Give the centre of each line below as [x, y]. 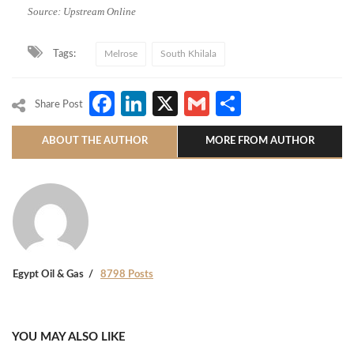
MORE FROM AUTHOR [260, 141]
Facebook [170, 104]
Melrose [121, 54]
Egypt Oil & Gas [48, 275]
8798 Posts [127, 275]
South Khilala [188, 54]
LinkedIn [194, 104]
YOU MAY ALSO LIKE [69, 337]
